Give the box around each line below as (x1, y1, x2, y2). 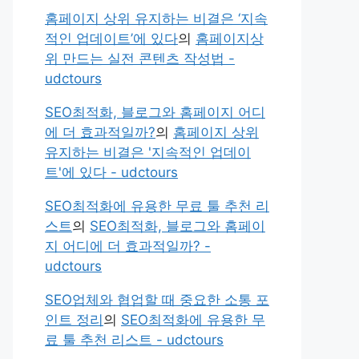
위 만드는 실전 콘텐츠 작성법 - (45, 50, 235, 67)
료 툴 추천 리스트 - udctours (45, 332, 224, 348)
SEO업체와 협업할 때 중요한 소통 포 (45, 292, 269, 308)
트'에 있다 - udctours (45, 164, 178, 180)
